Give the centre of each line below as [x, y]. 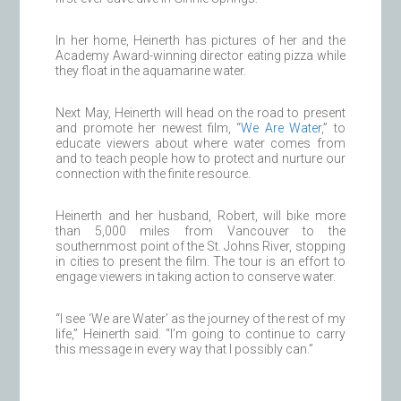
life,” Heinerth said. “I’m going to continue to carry [200, 334]
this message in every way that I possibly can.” [185, 350]
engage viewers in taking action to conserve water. [196, 277]
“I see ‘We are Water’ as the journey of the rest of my [200, 319]
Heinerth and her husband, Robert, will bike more [200, 216]
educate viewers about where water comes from [200, 144]
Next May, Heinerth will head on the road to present [200, 113]
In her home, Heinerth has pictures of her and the [200, 41]
